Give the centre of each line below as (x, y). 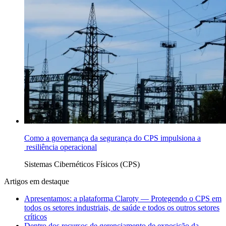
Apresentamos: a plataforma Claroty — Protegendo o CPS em (123, 199)
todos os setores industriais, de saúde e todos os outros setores (122, 208)
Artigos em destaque (37, 182)
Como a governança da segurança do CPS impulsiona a (112, 138)
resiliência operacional (61, 147)
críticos (36, 217)
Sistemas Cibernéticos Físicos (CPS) (82, 164)
